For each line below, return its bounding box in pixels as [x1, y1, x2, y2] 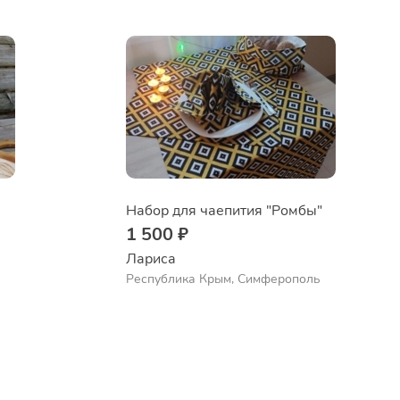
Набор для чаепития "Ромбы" [126, 201, 323, 221]
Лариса [126, 249, 177, 269]
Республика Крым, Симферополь [126, 271, 321, 287]
